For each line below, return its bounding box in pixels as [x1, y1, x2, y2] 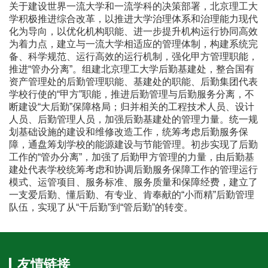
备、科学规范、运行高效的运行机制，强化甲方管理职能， [9, 51, 258, 62]
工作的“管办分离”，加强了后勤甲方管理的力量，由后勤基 [9, 151, 254, 162]
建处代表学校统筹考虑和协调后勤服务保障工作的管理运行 [9, 164, 258, 175]
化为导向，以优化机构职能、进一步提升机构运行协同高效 [9, 26, 258, 36]
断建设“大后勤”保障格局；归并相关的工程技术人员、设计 [9, 101, 254, 112]
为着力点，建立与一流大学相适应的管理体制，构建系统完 [9, 38, 258, 49]
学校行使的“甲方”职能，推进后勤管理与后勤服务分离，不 [9, 89, 254, 99]
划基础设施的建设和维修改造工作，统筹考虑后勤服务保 [9, 126, 248, 137]
